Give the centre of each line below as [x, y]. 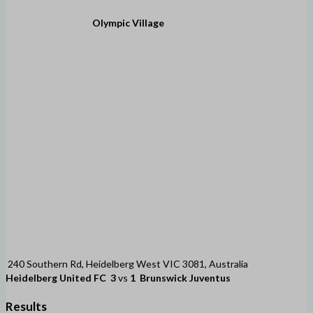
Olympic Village [128, 22]
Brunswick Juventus [185, 277]
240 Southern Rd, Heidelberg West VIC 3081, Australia [128, 263]
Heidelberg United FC [56, 277]
